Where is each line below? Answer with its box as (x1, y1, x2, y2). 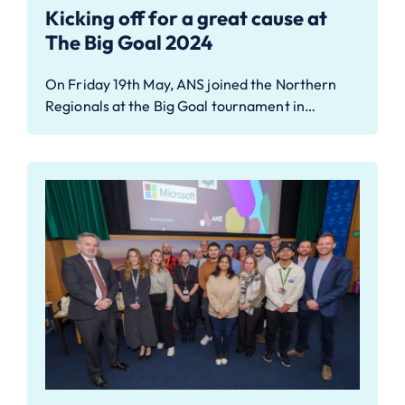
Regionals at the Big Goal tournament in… (45, 96, 316, 115)
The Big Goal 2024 (45, 29, 212, 55)
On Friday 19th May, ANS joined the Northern (45, 74, 337, 93)
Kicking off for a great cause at (45, 5, 327, 31)
